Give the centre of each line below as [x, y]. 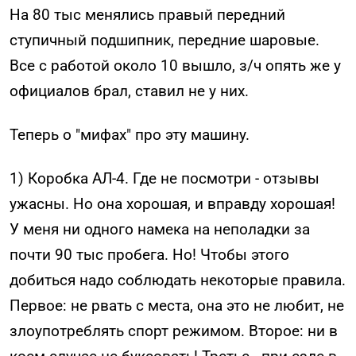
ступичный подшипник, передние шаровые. [164, 41]
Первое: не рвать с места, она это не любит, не [177, 305]
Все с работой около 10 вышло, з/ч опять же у [175, 66]
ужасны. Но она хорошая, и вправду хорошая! [172, 203]
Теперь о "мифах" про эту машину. [130, 135]
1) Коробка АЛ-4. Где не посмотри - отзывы [164, 178]
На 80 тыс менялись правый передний [147, 15]
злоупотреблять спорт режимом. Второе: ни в [174, 331]
